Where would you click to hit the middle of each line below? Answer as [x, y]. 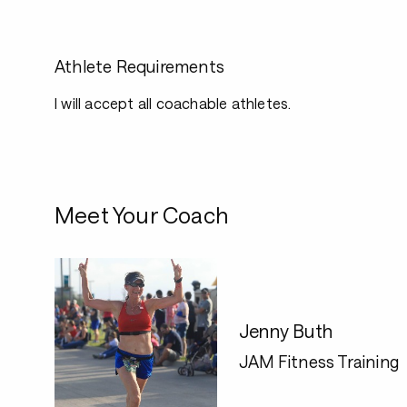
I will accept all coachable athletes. [173, 103]
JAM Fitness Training [319, 361]
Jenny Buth [286, 330]
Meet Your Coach [141, 215]
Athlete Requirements [139, 66]
